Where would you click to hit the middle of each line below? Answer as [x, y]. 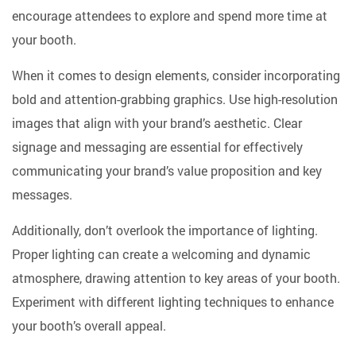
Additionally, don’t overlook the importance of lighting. [165, 230]
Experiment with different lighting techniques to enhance [173, 302]
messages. [42, 195]
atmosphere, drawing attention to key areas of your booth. [176, 278]
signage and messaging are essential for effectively [157, 147]
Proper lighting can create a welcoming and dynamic [161, 254]
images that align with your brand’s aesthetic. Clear [157, 123]
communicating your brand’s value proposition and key [167, 171]
